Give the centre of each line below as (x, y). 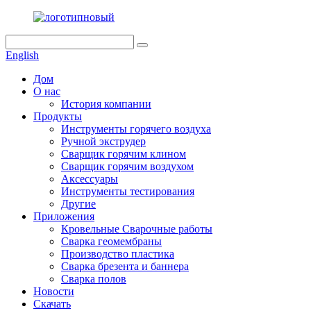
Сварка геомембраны (111, 241)
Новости (54, 291)
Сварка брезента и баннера (125, 266)
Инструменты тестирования (128, 191)
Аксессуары (90, 179)
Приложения (64, 216)
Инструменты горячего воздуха (136, 129)
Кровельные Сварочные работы (137, 229)
